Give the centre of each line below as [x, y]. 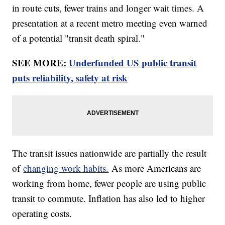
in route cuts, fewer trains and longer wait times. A [108, 8]
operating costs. [42, 213]
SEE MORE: [41, 62]
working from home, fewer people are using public [109, 183]
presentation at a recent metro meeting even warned [110, 23]
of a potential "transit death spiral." [79, 38]
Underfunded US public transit [133, 62]
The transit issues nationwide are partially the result [109, 153]
